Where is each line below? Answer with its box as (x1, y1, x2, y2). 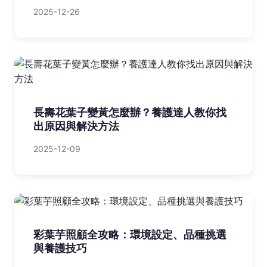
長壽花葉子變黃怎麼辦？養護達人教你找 (33, 106, 226, 119)
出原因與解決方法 (33, 120, 119, 133)
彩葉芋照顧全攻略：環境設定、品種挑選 (33, 228, 226, 241)
